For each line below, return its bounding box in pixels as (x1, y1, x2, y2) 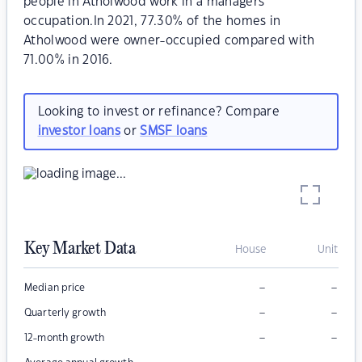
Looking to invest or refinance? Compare (37, 105, 280, 118)
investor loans (37, 124, 120, 137)
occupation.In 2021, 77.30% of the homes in (23, 15, 281, 27)
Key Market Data (24, 239, 136, 259)
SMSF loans (140, 124, 208, 137)
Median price (24, 283, 86, 293)
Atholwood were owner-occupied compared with (23, 35, 315, 47)
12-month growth (24, 333, 104, 343)
